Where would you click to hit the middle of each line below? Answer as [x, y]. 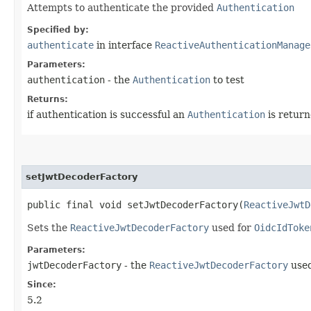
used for [232, 227]
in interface [124, 45]
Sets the [49, 227]
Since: [42, 284]
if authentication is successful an [107, 114]
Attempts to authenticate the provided [122, 7]
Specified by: [58, 30]
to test [227, 79]
